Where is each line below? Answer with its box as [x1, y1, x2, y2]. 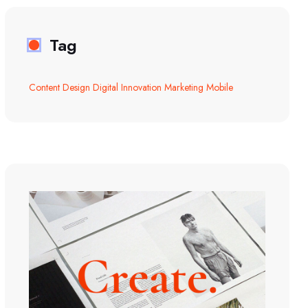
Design [63, 80, 90, 94]
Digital [93, 80, 118, 94]
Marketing [164, 80, 203, 94]
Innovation [121, 80, 162, 94]
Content [29, 80, 60, 94]
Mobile [206, 80, 233, 94]
